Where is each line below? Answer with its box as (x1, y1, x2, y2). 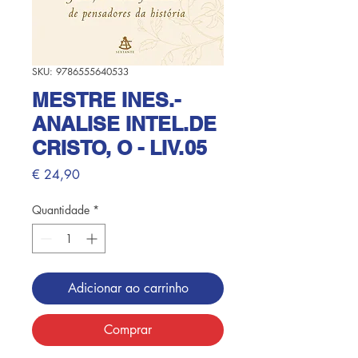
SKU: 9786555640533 (32, 65, 129, 79)
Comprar (104, 321, 152, 339)
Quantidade (32, 202, 89, 218)
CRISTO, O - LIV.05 (32, 136, 207, 161)
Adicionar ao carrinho (67, 280, 189, 297)
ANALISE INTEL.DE (32, 112, 217, 137)
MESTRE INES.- (32, 88, 181, 113)
